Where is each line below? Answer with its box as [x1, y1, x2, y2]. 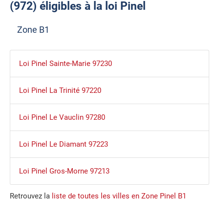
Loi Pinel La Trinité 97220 [19, 86, 101, 95]
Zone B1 [17, 24, 49, 35]
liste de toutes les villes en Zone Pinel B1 [52, 192, 186, 201]
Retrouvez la [10, 192, 52, 201]
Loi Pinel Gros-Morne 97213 [19, 167, 109, 176]
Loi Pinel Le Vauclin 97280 [19, 113, 105, 122]
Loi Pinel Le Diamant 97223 [19, 140, 108, 149]
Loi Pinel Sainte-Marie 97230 [19, 59, 112, 68]
